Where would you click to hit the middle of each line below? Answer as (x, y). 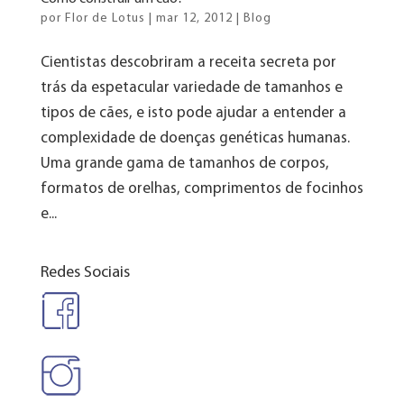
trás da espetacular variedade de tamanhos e (191, 88)
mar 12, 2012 (194, 19)
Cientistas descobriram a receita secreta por (188, 63)
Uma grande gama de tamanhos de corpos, (184, 164)
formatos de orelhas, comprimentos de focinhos (202, 189)
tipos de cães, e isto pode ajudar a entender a (193, 114)
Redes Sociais (85, 273)
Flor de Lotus (105, 19)
